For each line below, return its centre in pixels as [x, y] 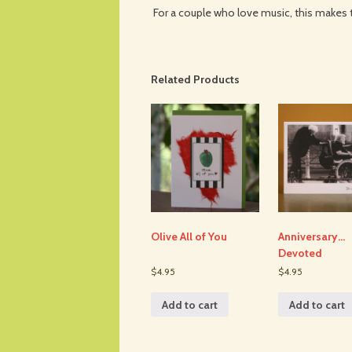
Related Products [195, 80]
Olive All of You [189, 237]
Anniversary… [311, 237]
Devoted [300, 253]
